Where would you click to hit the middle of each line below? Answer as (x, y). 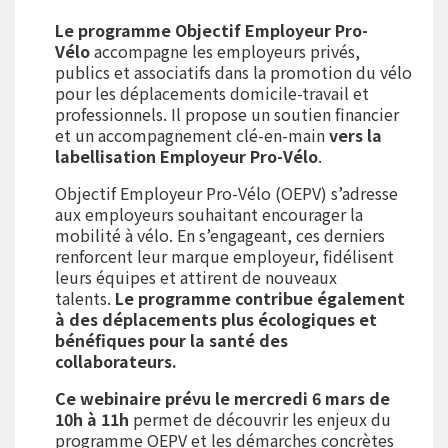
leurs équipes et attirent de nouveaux (196, 277)
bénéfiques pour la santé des (171, 340)
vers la (355, 135)
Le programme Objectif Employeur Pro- (211, 30)
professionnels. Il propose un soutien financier (227, 114)
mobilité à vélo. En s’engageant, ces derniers (220, 235)
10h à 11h (94, 419)
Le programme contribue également (260, 298)
